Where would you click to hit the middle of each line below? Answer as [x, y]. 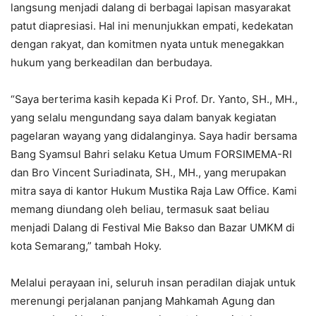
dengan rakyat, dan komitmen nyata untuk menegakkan [147, 44]
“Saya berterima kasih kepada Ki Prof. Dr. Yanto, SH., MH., [154, 99]
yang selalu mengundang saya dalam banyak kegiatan [144, 118]
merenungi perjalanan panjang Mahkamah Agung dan [143, 301]
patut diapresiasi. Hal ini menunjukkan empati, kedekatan [152, 26]
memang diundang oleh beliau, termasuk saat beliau [140, 209]
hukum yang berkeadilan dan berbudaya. [111, 63]
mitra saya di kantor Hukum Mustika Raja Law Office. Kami [154, 191]
